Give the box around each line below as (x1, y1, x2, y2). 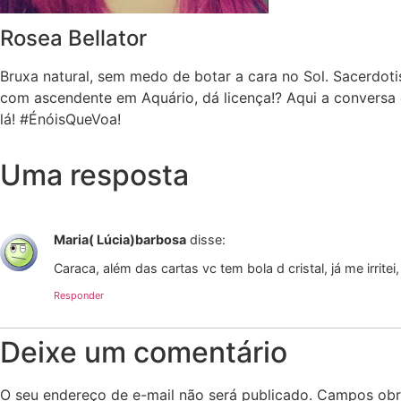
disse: (190, 231, 226, 247)
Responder (54, 288, 104, 302)
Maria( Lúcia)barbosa (54, 231, 186, 247)
